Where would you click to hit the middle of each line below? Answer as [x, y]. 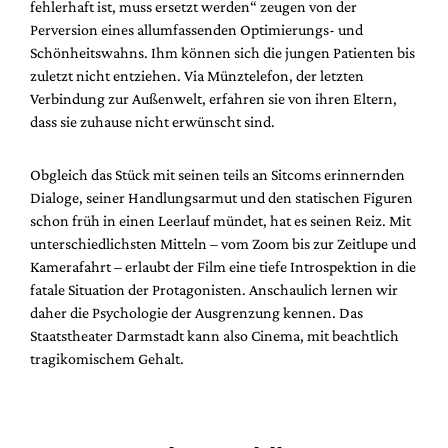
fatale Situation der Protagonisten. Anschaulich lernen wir [214, 290]
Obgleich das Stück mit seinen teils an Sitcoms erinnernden [217, 175]
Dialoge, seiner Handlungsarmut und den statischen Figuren [221, 198]
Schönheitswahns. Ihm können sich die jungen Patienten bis [222, 53]
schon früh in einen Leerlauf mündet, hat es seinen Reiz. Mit [220, 221]
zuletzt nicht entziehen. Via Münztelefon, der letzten [197, 76]
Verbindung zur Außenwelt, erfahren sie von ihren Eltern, [213, 99]
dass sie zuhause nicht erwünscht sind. [152, 122]
